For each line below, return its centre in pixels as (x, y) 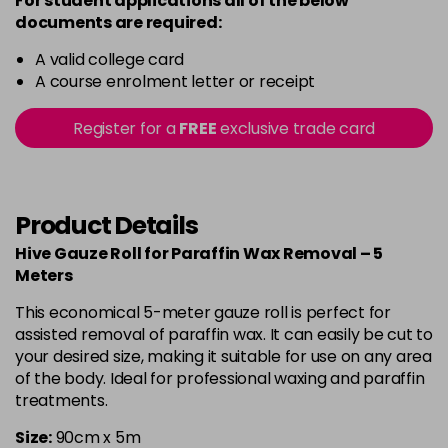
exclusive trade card (295, 128)
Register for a (126, 128)
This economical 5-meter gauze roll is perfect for (203, 312)
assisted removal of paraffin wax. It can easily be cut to (224, 334)
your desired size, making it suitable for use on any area (223, 356)
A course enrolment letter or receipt (175, 81)
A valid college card (109, 59)
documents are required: (118, 22)
